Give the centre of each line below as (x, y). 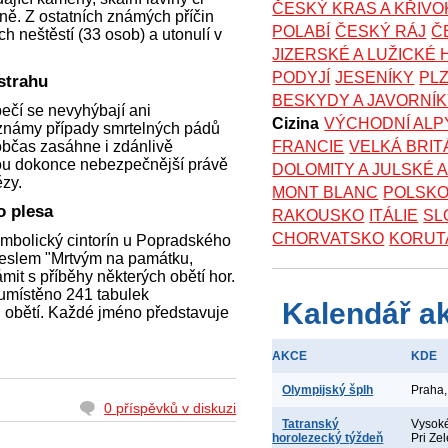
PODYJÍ (301, 77)
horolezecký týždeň (328, 438)
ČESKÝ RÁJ (381, 31)
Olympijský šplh (328, 390)
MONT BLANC (325, 192)
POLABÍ (301, 31)
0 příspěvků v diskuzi (170, 407)
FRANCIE (308, 146)
